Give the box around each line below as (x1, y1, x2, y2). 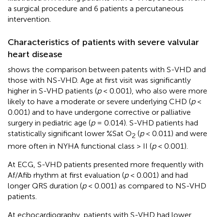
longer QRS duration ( (8, 181, 82, 191)
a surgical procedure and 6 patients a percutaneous (8, 3, 184, 13)
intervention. (8, 14, 51, 24)
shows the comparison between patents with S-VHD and (8, 64, 206, 74)
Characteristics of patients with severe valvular (8, 36, 199, 47)
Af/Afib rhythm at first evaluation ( (8, 170, 124, 180)
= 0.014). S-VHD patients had (95, 118, 198, 127)
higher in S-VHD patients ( (8, 86, 97, 95)
